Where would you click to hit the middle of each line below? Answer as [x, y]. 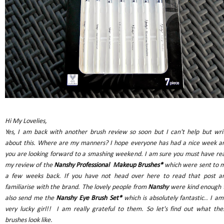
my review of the [29, 165]
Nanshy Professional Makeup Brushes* [109, 165]
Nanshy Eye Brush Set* [90, 198]
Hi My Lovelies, [26, 121]
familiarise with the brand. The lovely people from [76, 187]
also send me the [31, 198]
